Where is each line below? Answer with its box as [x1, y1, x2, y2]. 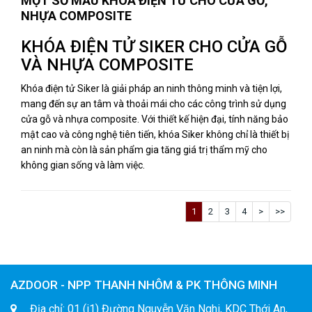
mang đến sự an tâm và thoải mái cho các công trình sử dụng [21, 98, 286, 109]
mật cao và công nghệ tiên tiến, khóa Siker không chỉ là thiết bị [21, 129, 289, 140]
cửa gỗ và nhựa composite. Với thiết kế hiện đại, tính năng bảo [21, 114, 288, 125]
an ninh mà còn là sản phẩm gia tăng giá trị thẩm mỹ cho [21, 144, 267, 155]
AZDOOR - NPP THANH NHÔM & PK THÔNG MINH [10, 278, 277, 292]
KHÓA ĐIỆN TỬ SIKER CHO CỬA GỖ [21, 37, 288, 56]
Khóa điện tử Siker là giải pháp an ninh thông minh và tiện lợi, [21, 83, 282, 94]
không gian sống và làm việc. [21, 159, 145, 171]
